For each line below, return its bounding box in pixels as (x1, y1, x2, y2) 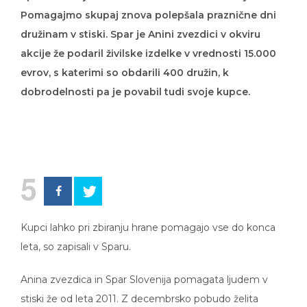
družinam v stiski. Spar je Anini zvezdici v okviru (21, 27, 260, 40)
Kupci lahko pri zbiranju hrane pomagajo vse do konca (21, 221, 275, 234)
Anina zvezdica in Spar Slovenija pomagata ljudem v (21, 273, 268, 286)
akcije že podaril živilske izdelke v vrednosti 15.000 (21, 47, 276, 60)
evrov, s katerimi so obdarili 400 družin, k (21, 66, 229, 79)
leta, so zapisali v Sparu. (21, 240, 131, 253)
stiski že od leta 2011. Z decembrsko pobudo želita (21, 292, 258, 305)
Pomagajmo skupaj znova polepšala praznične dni (21, 8, 276, 21)
